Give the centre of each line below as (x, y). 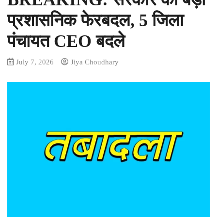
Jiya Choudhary (95, 62)
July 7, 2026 (35, 62)
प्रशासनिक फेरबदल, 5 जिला (95, 20)
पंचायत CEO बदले (66, 41)
